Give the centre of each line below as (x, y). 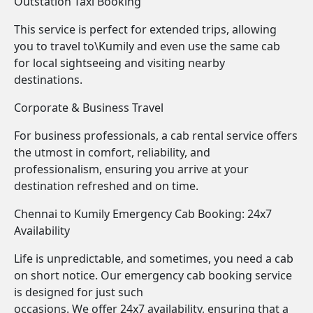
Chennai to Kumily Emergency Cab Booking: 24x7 (143, 214)
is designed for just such (79, 292)
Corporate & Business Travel (89, 108)
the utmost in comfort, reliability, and (112, 152)
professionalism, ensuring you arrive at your (131, 169)
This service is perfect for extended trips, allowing (145, 29)
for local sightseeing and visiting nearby (119, 63)
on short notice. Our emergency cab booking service (153, 275)
